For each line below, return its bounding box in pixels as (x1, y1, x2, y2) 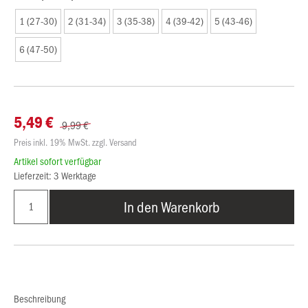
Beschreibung (14, 291, 65, 305)
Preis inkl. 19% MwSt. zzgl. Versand (14, 135, 137, 148)
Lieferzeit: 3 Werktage (14, 168, 96, 182)
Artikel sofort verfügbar (14, 154, 101, 168)
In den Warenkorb (124, 197, 220, 217)
